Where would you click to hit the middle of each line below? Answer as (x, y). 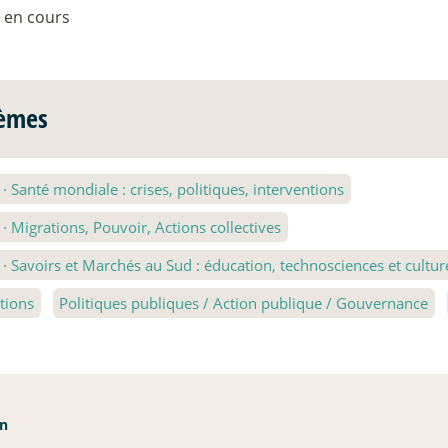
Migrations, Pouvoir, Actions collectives (144, 227)
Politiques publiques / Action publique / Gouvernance (244, 303)
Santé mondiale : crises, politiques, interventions (176, 189)
